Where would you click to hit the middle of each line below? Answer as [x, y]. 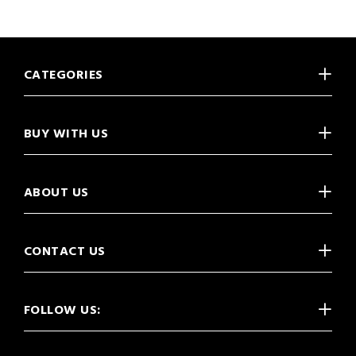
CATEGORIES [64, 75]
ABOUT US [56, 193]
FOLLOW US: [62, 311]
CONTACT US [65, 252]
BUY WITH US [66, 134]
